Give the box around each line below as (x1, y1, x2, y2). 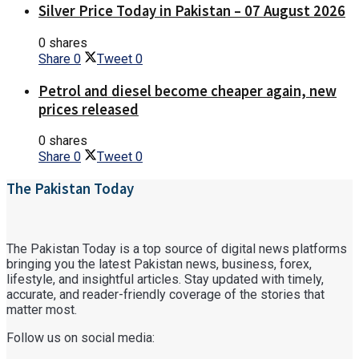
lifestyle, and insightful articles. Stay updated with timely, (6, 271, 324, 287)
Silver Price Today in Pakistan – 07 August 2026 (38, 2, 345, 21)
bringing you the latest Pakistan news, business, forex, (6, 256, 312, 272)
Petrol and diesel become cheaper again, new (38, 81, 337, 100)
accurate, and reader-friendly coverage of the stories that (6, 286, 325, 302)
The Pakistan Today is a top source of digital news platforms (6, 240, 347, 256)
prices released (38, 99, 139, 119)
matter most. (6, 301, 77, 317)
